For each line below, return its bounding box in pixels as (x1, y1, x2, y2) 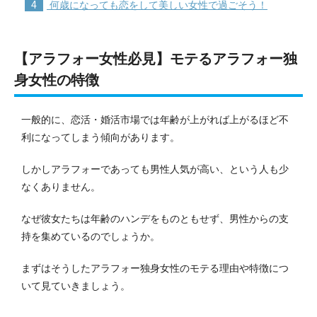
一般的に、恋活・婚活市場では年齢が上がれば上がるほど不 (21, 113, 289, 125)
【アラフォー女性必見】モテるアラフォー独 (14, 50, 297, 67)
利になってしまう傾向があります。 (21, 131, 180, 143)
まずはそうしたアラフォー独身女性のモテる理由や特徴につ (21, 262, 289, 274)
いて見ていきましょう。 (21, 279, 130, 292)
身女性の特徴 (14, 71, 99, 88)
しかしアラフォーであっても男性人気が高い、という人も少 (21, 163, 289, 175)
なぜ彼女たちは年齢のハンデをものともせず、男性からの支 (21, 212, 289, 224)
